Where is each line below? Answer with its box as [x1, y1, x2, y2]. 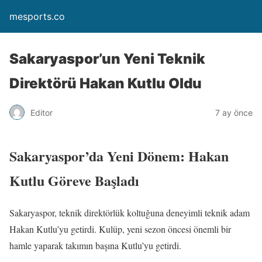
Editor [30, 107, 53, 118]
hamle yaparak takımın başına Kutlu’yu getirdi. [9, 239, 181, 251]
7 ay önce [215, 107, 253, 118]
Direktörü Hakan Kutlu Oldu [9, 75, 202, 92]
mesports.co [9, 11, 65, 22]
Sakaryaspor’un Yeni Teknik [9, 50, 205, 67]
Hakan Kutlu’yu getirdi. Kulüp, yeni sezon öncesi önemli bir [9, 222, 231, 235]
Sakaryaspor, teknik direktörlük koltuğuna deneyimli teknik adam [9, 206, 250, 219]
